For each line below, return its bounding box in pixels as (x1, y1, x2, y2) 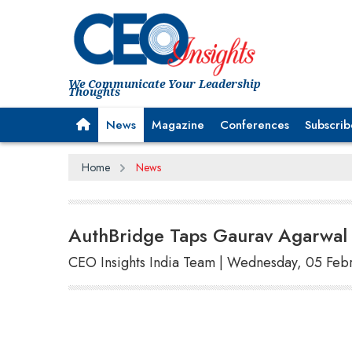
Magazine (152, 115, 204, 134)
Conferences (220, 115, 289, 134)
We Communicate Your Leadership (68, 75, 261, 91)
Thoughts (68, 83, 120, 99)
